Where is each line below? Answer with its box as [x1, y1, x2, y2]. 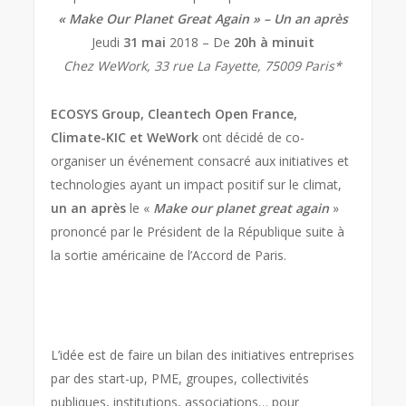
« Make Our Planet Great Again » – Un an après [57, 10, 348, 27]
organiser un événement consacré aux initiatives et [51, 152, 350, 169]
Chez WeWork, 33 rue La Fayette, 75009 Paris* [63, 57, 343, 74]
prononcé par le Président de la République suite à [51, 223, 345, 240]
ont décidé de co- [198, 129, 305, 146]
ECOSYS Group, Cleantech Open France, [51, 105, 298, 122]
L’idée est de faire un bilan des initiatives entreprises [51, 346, 355, 363]
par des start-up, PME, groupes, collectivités [51, 370, 310, 387]
